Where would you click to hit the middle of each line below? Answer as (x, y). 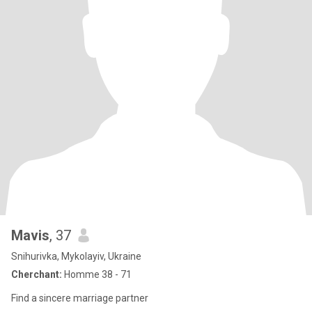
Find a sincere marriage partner (80, 298)
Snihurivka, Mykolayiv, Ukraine (76, 256)
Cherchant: (37, 274)
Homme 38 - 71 (97, 274)
